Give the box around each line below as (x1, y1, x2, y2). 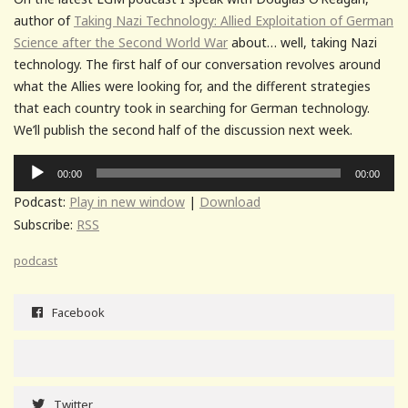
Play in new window (69, 192, 185, 210)
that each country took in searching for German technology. (14, 98, 370, 117)
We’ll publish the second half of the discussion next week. (14, 120, 352, 138)
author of (14, 11, 74, 29)
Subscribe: (14, 215, 76, 233)
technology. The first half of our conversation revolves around (14, 55, 381, 73)
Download (199, 192, 260, 210)
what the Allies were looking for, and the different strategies (14, 76, 371, 95)
